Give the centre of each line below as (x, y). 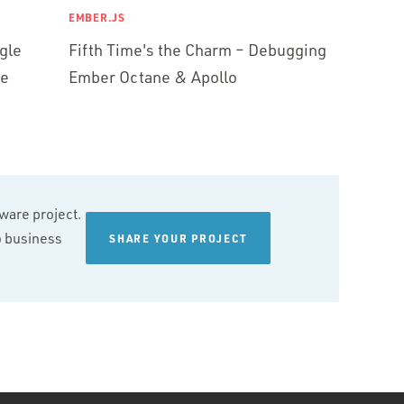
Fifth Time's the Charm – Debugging (197, 50)
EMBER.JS (97, 17)
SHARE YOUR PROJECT (179, 238)
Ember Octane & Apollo (153, 77)
